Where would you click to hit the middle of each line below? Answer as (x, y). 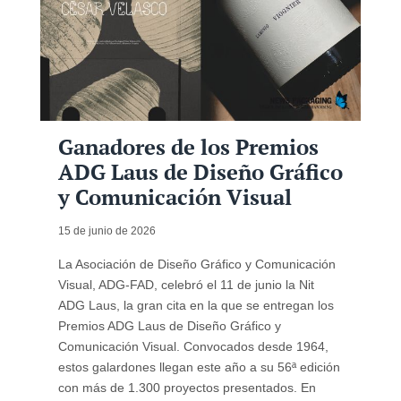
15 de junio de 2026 (107, 231)
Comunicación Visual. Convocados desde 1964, (193, 347)
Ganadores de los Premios (188, 147)
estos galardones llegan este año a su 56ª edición (199, 367)
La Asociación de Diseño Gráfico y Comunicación (196, 264)
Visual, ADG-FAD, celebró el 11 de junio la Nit (186, 285)
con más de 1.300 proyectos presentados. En (187, 388)
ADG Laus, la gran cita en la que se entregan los (196, 306)
